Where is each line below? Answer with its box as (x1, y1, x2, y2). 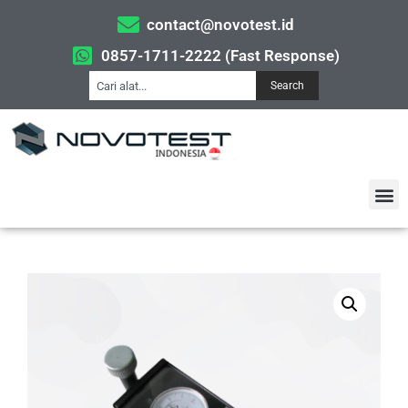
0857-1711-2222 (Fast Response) (100, 46, 340, 65)
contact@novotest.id (146, 15, 294, 34)
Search (270, 79, 304, 92)
